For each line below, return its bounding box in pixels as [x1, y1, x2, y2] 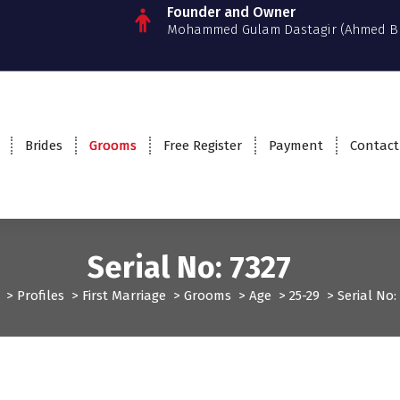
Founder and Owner [166, 4, 296, 21]
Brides [24, 137, 62, 154]
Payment [268, 137, 323, 154]
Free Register [162, 137, 242, 154]
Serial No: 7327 [87, 249, 312, 287]
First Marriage [82, 287, 166, 304]
